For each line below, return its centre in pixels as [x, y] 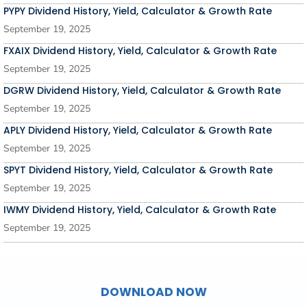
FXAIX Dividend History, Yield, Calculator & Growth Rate [140, 51]
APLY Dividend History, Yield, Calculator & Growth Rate [138, 130]
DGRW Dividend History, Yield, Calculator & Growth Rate [142, 90]
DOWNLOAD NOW [153, 292]
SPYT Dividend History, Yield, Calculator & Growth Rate [138, 170]
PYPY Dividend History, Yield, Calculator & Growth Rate [138, 11]
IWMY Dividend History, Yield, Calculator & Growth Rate [140, 210]
